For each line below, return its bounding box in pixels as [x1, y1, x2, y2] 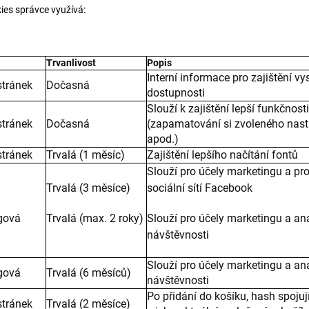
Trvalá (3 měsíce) [46, 181, 130, 195]
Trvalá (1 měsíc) [46, 148, 125, 161]
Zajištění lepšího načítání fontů [147, 148, 298, 161]
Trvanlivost [46, 57, 96, 68]
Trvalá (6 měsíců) [46, 266, 131, 279]
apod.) [147, 132, 179, 146]
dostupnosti [147, 86, 205, 99]
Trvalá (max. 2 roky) [46, 212, 143, 225]
